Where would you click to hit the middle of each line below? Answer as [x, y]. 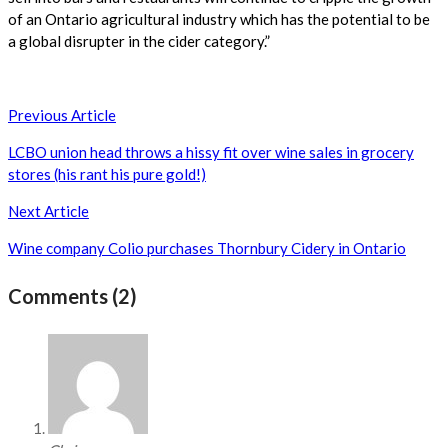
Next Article [48, 210]
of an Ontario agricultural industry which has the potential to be [219, 18]
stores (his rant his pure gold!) [107, 173]
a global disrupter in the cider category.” [139, 40]
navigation [70, 144]
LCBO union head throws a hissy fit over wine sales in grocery [211, 151]
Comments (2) [72, 296]
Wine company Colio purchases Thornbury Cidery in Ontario [207, 247]
